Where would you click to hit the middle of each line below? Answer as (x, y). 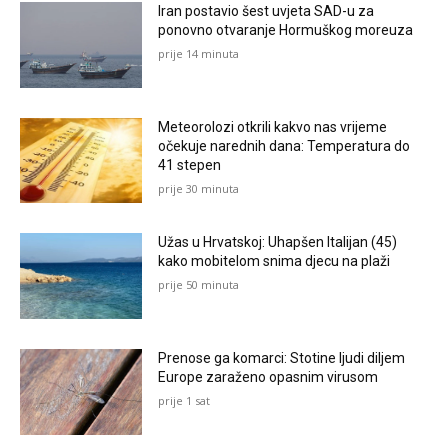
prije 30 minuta (199, 188)
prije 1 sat (184, 401)
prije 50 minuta (199, 285)
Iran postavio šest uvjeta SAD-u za (266, 11)
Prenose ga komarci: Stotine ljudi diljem (282, 358)
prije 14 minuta (199, 54)
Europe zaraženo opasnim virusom (268, 377)
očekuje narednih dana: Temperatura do (284, 145)
